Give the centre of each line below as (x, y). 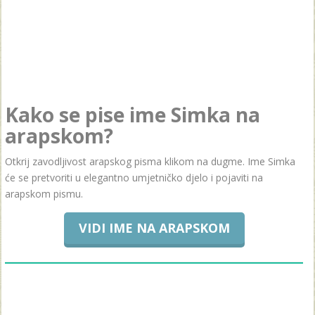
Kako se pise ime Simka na (133, 114)
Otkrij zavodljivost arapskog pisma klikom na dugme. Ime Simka (150, 161)
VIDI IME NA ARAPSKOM (154, 227)
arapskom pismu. (44, 193)
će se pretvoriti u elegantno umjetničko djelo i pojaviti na (134, 177)
